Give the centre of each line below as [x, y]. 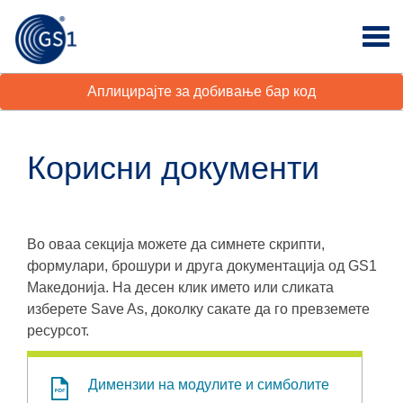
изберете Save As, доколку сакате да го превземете [198, 309]
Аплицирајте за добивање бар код [201, 91]
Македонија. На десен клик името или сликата [180, 287]
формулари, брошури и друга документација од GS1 [202, 266]
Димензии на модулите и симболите [208, 385]
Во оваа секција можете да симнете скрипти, [176, 244]
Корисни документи [173, 168]
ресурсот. [58, 331]
